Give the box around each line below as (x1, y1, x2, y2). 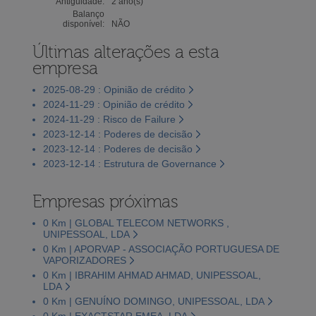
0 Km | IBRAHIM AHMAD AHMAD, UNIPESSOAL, (42, 269, 261, 281)
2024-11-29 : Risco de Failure (42, 113, 176, 125)
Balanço (72, 8, 104, 19)
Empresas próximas (32, 191, 178, 212)
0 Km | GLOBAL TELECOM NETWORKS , (42, 217, 229, 229)
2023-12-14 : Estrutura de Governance (42, 157, 217, 169)
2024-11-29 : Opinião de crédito (42, 98, 185, 110)
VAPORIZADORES (42, 254, 126, 266)
